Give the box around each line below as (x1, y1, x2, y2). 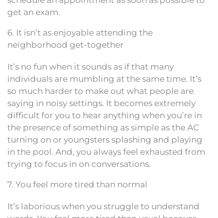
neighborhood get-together (7, 40, 124, 50)
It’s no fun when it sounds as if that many (7, 62, 174, 72)
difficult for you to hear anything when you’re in (7, 110, 202, 120)
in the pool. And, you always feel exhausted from (7, 147, 205, 157)
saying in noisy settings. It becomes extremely (7, 98, 196, 108)
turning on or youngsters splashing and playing (7, 135, 202, 145)
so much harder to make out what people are (7, 86, 194, 96)
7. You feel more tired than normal (7, 180, 147, 189)
